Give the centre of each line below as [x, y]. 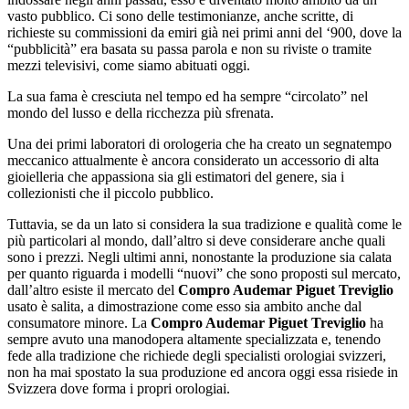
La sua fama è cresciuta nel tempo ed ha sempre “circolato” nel [188, 97]
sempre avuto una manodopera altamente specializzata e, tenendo [194, 340]
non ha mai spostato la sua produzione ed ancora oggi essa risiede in [203, 372]
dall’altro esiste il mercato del [93, 290]
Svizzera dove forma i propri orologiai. [119, 389]
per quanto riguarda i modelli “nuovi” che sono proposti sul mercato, [204, 274]
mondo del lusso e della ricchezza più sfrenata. [141, 113]
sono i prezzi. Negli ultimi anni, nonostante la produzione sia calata [199, 257]
